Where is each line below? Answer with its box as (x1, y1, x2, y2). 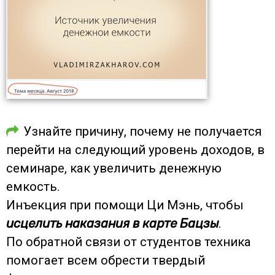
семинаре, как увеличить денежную (6, 160, 222, 176)
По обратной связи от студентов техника (6, 234, 251, 249)
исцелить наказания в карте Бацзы (6, 215, 219, 231)
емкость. (6, 179, 60, 194)
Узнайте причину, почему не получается (23, 123, 261, 139)
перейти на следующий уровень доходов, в (6, 142, 265, 157)
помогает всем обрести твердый (6, 252, 205, 268)
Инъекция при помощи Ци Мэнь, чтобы (6, 197, 244, 212)
